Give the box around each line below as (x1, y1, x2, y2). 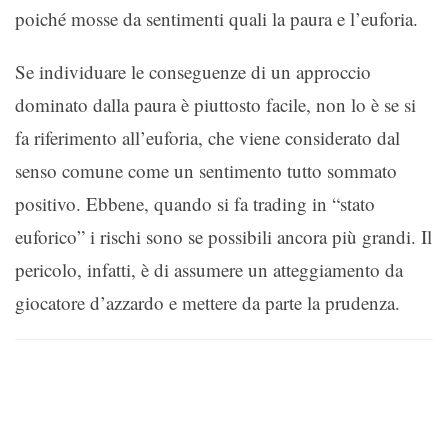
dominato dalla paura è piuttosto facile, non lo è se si (15, 91, 416, 117)
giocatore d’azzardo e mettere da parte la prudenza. (15, 289, 400, 315)
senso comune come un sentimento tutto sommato (15, 157, 397, 183)
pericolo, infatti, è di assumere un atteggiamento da (15, 256, 403, 282)
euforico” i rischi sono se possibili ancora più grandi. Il (15, 223, 432, 249)
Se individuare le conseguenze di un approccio (15, 58, 371, 84)
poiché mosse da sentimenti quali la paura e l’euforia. (15, 5, 418, 31)
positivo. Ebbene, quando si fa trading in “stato (15, 190, 375, 216)
